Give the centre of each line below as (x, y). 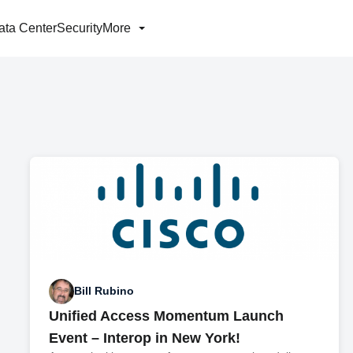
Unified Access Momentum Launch (167, 316)
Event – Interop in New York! (145, 338)
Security (80, 28)
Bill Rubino (104, 291)
